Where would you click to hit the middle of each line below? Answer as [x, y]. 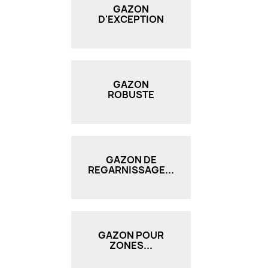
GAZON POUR [131, 235]
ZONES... [131, 245]
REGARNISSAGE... [131, 170]
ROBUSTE [131, 94]
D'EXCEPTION [131, 19]
